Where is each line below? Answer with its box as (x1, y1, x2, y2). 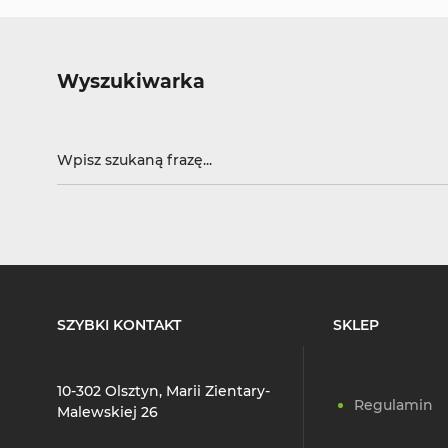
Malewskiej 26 (57, 403, 158, 422)
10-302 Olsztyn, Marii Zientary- (57, 382, 270, 401)
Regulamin (354, 396, 433, 415)
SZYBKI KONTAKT (57, 316, 181, 335)
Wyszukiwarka (57, 69, 205, 94)
